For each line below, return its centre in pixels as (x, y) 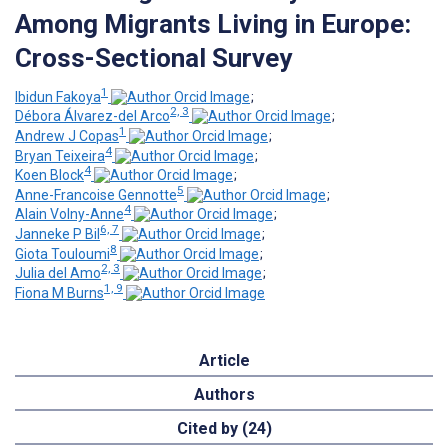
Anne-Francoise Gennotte (96, 194)
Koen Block (49, 175)
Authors (224, 395)
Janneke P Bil (57, 234)
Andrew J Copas (67, 135)
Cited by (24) (224, 429)
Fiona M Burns (59, 293)
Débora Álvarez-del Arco (92, 116)
